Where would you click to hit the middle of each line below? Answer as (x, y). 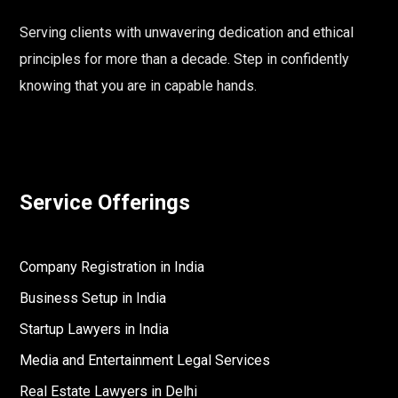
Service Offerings (105, 203)
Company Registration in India (112, 267)
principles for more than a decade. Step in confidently (185, 59)
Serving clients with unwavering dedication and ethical (187, 32)
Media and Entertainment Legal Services (145, 360)
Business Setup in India (93, 298)
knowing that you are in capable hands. (139, 86)
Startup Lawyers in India (95, 329)
